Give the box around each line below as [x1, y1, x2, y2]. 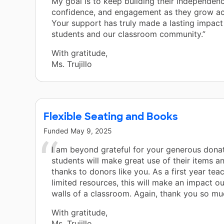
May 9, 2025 [70, 126, 112, 135]
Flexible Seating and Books [43, 110, 178, 123]
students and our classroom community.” [51, 29, 205, 39]
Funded [43, 126, 70, 135]
